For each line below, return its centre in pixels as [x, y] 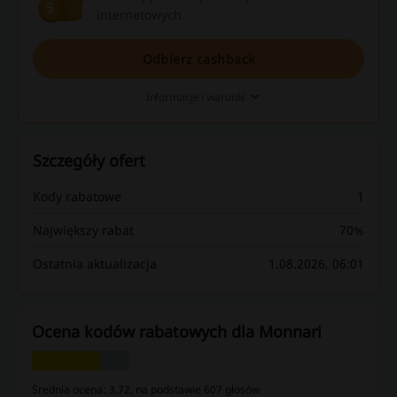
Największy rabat [83, 230]
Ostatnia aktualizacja [95, 264]
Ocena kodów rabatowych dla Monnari [177, 332]
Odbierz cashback [198, 59]
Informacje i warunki [195, 97]
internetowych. [141, 15]
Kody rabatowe [77, 197]
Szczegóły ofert [89, 161]
